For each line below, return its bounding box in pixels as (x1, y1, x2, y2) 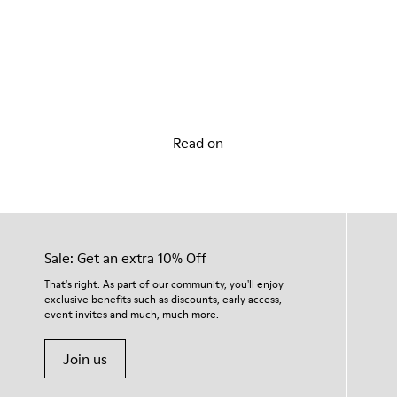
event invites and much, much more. (44, 306, 219, 322)
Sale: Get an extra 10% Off (44, 247, 206, 268)
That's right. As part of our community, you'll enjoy (44, 276, 284, 292)
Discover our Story (53, 20, 344, 71)
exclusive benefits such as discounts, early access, (44, 291, 282, 307)
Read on (173, 132, 224, 152)
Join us (63, 348, 107, 369)
